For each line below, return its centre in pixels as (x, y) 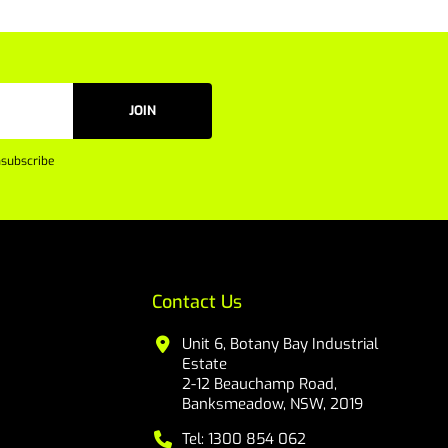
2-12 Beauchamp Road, (260, 383)
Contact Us (197, 301)
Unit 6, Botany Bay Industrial (280, 343)
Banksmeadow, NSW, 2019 (273, 403)
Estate (205, 363)
